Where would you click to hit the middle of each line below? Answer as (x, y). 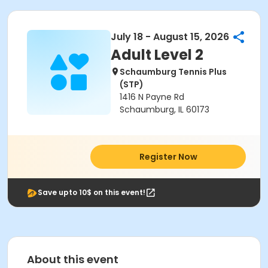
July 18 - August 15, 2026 (170, 37)
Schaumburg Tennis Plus (173, 72)
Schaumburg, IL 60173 (165, 109)
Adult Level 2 (157, 55)
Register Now (168, 157)
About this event (73, 259)
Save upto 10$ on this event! (92, 192)
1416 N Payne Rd (152, 97)
